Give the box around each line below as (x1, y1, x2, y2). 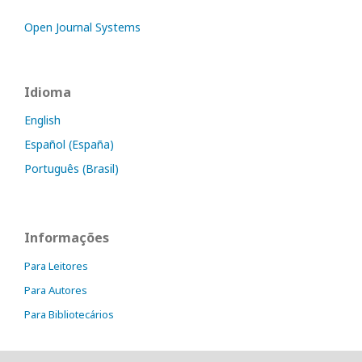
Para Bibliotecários (24, 307, 114, 322)
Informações (24, 229, 109, 247)
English (24, 112, 61, 128)
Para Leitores (24, 259, 88, 274)
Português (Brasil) (24, 161, 119, 177)
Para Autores (24, 283, 87, 298)
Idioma (24, 83, 71, 102)
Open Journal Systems (24, 19, 141, 36)
